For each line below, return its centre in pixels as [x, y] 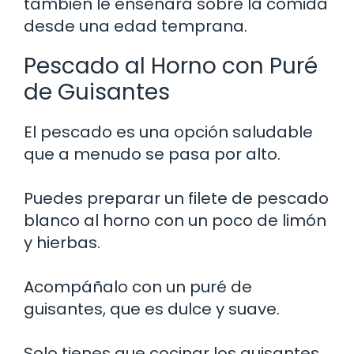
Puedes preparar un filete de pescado [176, 199]
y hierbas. [62, 243]
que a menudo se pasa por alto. [152, 154]
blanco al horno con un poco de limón [175, 221]
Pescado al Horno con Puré [171, 66]
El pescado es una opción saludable [168, 132]
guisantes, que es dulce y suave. [152, 309]
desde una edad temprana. [136, 26]
